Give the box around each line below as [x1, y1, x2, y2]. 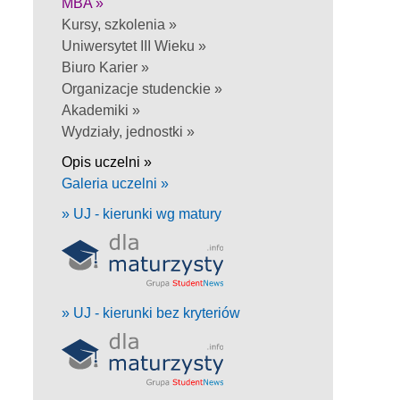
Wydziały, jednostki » [62, 123, 195, 139]
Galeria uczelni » [62, 175, 169, 191]
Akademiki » [62, 102, 140, 118]
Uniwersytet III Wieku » [62, 37, 206, 54]
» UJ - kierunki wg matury [62, 205, 221, 221]
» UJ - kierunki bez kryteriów [62, 304, 240, 321]
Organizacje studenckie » [62, 80, 222, 96]
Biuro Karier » [62, 59, 149, 75]
